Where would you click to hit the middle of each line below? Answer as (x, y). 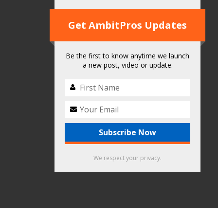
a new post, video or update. (127, 65)
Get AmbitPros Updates (127, 25)
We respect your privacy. (127, 158)
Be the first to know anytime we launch (127, 56)
